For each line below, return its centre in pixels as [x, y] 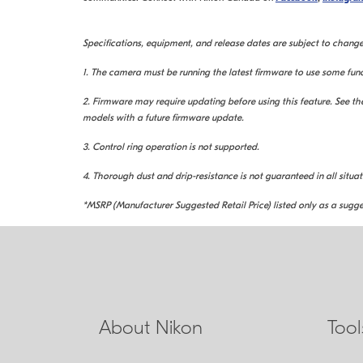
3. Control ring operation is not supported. [171, 147]
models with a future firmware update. [163, 117]
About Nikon [150, 327]
